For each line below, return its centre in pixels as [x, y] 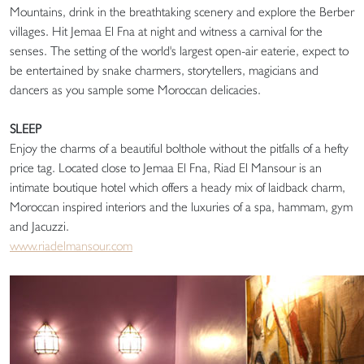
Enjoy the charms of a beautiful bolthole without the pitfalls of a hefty [179, 149]
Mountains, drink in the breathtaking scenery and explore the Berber [182, 12]
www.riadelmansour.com [71, 246]
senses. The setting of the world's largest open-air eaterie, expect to [179, 51]
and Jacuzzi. [39, 227]
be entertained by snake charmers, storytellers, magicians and [164, 71]
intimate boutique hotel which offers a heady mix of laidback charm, [178, 188]
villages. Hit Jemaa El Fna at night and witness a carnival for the [166, 32]
